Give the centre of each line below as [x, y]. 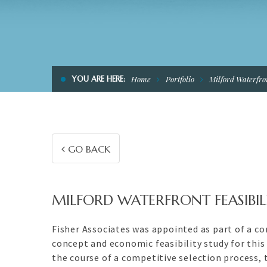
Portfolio [180, 79]
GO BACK [88, 149]
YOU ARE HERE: [98, 79]
